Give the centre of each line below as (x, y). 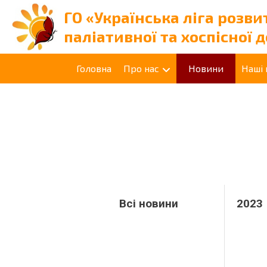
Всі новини (149, 204)
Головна (94, 68)
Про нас (141, 68)
